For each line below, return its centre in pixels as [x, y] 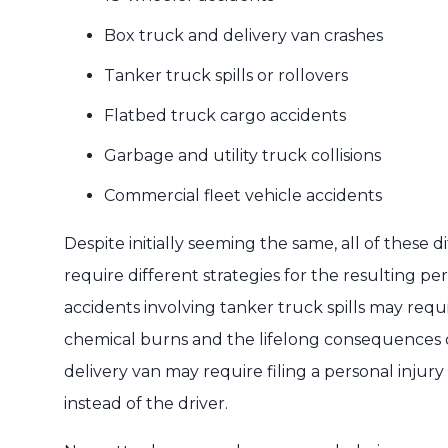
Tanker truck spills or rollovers [226, 75]
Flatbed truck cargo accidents [225, 115]
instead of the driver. [146, 403]
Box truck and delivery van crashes [243, 35]
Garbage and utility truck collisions [242, 155]
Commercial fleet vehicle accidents [243, 195]
